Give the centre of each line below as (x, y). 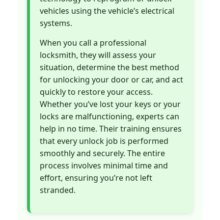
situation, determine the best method (110, 67)
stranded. (58, 190)
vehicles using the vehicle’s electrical (107, 11)
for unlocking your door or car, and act (111, 79)
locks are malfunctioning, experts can (110, 116)
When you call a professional (93, 42)
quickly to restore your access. (96, 92)
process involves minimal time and (104, 165)
